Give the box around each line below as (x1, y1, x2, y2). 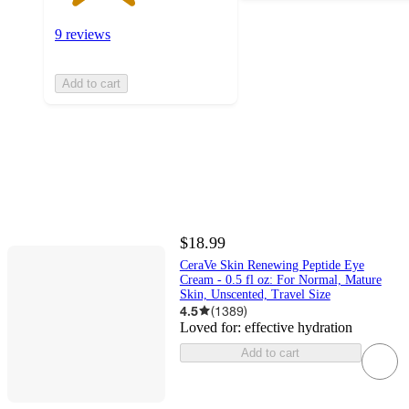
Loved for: (179, 319, 245, 335)
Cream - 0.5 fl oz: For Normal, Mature (179, 272, 382, 287)
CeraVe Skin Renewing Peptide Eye (179, 257, 364, 272)
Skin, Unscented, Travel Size (179, 287, 330, 301)
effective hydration (244, 319, 352, 335)
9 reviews (55, 26, 110, 43)
